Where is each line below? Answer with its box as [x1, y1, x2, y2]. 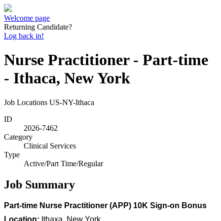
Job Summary [4, 178, 75, 191]
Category [4, 132, 33, 141]
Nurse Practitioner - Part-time [4, 51, 208, 69]
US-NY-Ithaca [49, 98, 94, 107]
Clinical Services [24, 141, 76, 150]
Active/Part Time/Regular [24, 159, 103, 168]
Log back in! [4, 32, 44, 40]
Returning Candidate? [4, 23, 72, 31]
